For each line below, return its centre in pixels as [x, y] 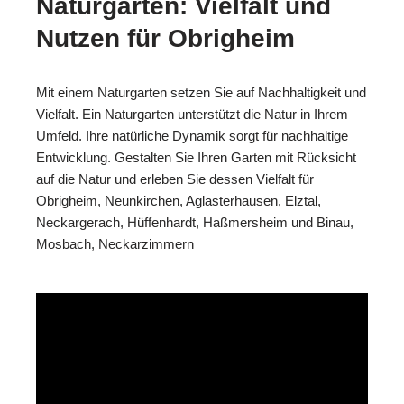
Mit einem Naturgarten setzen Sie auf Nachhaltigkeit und [201, 92]
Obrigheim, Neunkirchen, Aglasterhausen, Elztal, [179, 200]
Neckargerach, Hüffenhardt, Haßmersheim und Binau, [195, 222]
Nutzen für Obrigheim [165, 38]
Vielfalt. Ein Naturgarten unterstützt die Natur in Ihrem [192, 114]
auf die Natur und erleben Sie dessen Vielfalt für [175, 179]
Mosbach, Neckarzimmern [115, 243]
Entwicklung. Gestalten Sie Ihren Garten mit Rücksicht [196, 157]
